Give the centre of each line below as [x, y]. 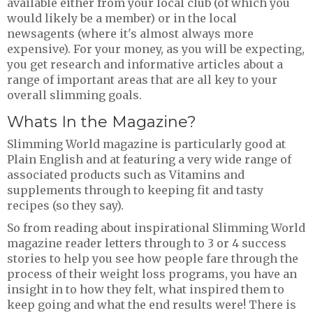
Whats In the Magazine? [102, 122]
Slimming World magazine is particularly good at [146, 144]
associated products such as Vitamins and [126, 175]
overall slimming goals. [74, 95]
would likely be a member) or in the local [122, 18]
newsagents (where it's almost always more [130, 33]
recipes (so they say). [65, 206]
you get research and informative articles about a [145, 64]
